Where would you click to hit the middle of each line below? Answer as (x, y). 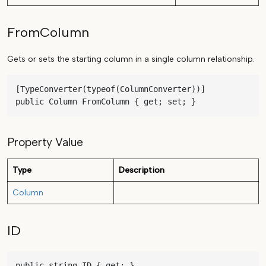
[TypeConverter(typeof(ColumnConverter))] (110, 89)
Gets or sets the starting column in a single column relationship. (131, 59)
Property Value (45, 142)
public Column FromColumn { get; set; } (106, 102)
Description (142, 170)
